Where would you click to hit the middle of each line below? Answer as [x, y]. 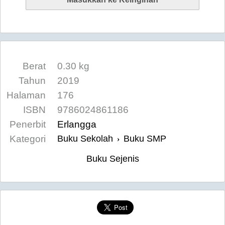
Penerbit [28, 124]
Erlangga [77, 124]
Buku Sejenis [113, 159]
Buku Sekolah [85, 139]
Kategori [28, 139]
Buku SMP [145, 139]
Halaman [26, 95]
